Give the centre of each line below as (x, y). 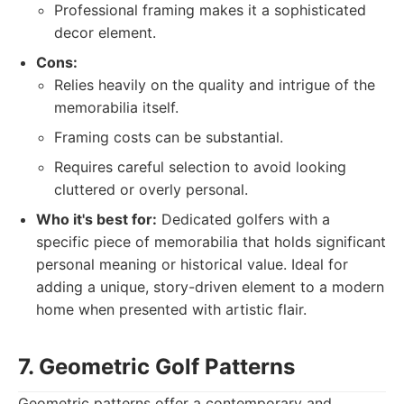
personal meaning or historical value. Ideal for (192, 264)
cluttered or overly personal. (151, 189)
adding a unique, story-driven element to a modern (210, 287)
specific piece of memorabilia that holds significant (211, 242)
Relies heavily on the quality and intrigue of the (215, 85)
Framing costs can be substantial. (169, 137)
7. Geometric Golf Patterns (156, 367)
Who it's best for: (96, 219)
